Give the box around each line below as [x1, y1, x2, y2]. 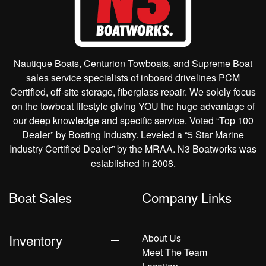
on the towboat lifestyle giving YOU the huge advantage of [11, 99, 255, 113]
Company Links [142, 188, 232, 207]
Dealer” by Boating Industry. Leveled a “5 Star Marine [22, 128, 244, 142]
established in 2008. [90, 156, 176, 170]
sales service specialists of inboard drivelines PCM [26, 71, 240, 85]
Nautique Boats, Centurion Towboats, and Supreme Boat [14, 56, 252, 71]
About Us [142, 231, 181, 245]
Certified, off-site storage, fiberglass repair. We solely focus [10, 85, 256, 99]
